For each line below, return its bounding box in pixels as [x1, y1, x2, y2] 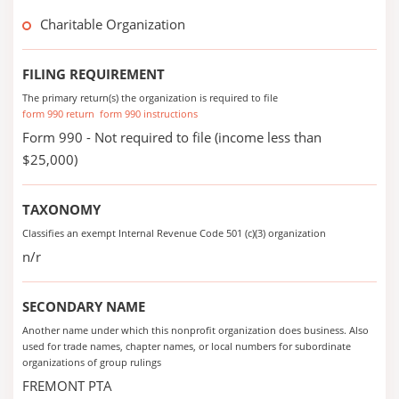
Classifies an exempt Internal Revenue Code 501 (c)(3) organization [22, 226, 326, 240]
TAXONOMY [22, 200, 101, 218]
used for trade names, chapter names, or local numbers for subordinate [22, 339, 351, 353]
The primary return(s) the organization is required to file [22, 91, 278, 104]
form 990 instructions [100, 107, 198, 120]
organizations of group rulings [22, 355, 161, 369]
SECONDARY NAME [22, 297, 145, 315]
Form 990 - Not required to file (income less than [22, 128, 322, 146]
